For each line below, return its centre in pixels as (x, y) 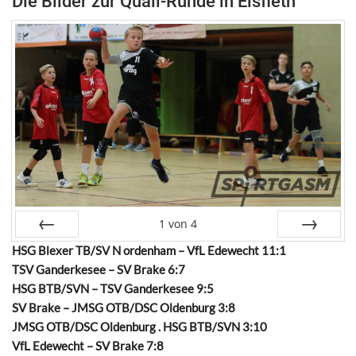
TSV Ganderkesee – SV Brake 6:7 (99, 270)
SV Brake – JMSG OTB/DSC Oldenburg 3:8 (124, 308)
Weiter (309, 251)
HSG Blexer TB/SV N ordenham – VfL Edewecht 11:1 (149, 251)
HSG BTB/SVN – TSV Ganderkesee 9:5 (113, 289)
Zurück (47, 251)
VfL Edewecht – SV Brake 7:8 (88, 346)
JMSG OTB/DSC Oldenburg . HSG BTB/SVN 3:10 (139, 327)
